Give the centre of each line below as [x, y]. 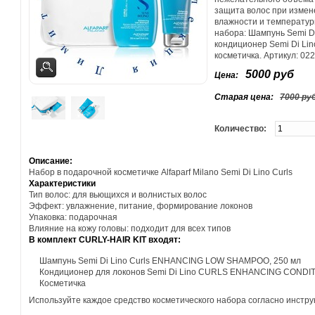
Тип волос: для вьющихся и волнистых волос [118, 195]
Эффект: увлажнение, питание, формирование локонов [141, 206]
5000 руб [270, 74]
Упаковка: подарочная [73, 217]
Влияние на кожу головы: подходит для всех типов [130, 229]
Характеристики [62, 184]
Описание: [51, 161]
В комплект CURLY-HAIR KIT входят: [105, 240]
